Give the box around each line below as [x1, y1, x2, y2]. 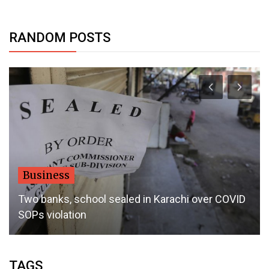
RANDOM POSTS [9, 30, 110, 46]
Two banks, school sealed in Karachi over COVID [18, 192, 246, 205]
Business [23, 168, 70, 182]
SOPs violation [18, 208, 86, 221]
